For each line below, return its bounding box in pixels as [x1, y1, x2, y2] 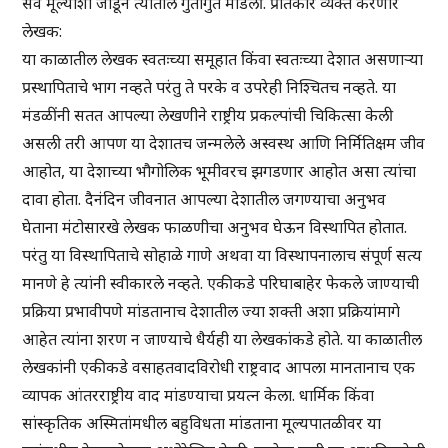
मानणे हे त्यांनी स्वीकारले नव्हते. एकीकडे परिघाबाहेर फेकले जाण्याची [22, 272, 420, 295]
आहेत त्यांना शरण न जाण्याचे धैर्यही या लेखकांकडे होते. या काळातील [22, 328, 423, 351]
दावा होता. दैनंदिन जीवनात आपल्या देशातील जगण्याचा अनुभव [22, 188, 387, 211]
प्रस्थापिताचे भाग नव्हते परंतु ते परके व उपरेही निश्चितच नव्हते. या [22, 76, 397, 99]
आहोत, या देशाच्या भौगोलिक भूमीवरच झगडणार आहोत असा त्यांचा [22, 160, 417, 183]
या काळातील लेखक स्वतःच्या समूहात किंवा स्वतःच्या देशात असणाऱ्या [22, 48, 424, 71]
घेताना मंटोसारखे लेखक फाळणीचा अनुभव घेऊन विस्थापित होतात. [22, 216, 408, 239]
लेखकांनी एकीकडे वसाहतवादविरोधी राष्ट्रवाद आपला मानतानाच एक [22, 356, 416, 379]
